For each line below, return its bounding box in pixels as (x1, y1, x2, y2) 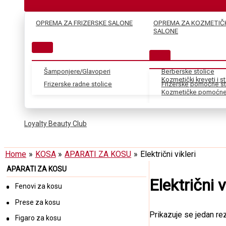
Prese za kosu (15, 198, 60, 206)
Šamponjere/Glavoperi (44, 68, 110, 76)
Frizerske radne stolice (44, 80, 112, 88)
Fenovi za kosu (15, 182, 62, 191)
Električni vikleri (140, 149, 196, 159)
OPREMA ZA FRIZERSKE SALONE (36, 19, 133, 27)
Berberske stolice (161, 68, 214, 76)
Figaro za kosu (15, 214, 61, 222)
